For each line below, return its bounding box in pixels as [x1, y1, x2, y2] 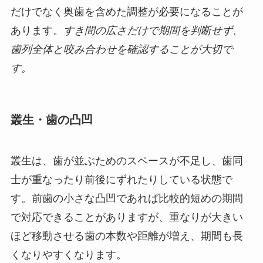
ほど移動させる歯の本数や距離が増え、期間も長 [10, 230, 243, 242]
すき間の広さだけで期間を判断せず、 [63, 25, 243, 37]
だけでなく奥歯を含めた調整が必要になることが [10, 6, 243, 18]
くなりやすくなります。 [10, 248, 127, 261]
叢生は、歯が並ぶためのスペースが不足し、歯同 [10, 154, 243, 167]
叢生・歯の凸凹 [10, 113, 93, 127]
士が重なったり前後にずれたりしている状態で [10, 173, 232, 186]
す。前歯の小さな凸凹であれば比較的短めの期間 [10, 192, 243, 204]
